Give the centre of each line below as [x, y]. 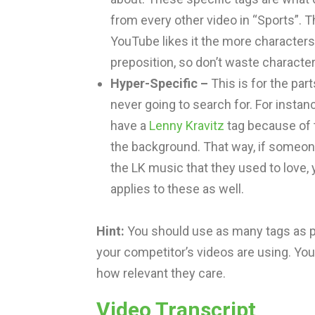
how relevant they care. [161, 274]
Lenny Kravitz [187, 126]
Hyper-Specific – [159, 84]
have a [130, 126]
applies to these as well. [177, 189]
